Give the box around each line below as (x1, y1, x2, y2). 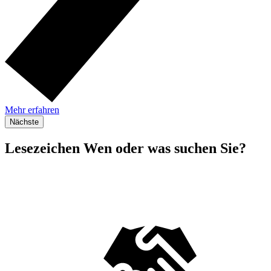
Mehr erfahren (5, 104, 59, 115)
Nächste (10, 117, 39, 126)
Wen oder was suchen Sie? (80, 140, 246, 156)
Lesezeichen (5, 140, 80, 156)
